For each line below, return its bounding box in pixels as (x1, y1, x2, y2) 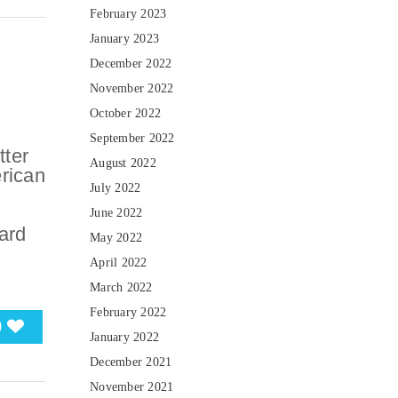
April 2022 (90, 256, 147, 269)
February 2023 (90, 7, 167, 20)
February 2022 (90, 306, 167, 319)
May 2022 (90, 231, 142, 244)
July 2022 (90, 181, 141, 195)
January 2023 (90, 32, 159, 45)
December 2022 (90, 57, 172, 70)
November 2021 (90, 380, 174, 394)
